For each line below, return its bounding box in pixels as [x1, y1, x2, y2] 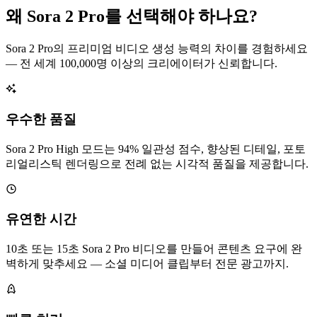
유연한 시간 [6, 212, 76, 227]
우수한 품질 [6, 111, 76, 127]
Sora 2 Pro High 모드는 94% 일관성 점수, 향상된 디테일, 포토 [6, 142, 306, 155]
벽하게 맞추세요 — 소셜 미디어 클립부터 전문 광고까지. [6, 258, 289, 270]
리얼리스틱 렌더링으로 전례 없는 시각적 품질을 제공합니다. [6, 157, 309, 170]
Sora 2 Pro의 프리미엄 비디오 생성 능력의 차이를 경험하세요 [6, 42, 308, 55]
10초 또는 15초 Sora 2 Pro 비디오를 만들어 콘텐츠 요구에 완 [6, 243, 302, 255]
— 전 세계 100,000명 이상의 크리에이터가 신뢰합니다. [6, 57, 277, 70]
